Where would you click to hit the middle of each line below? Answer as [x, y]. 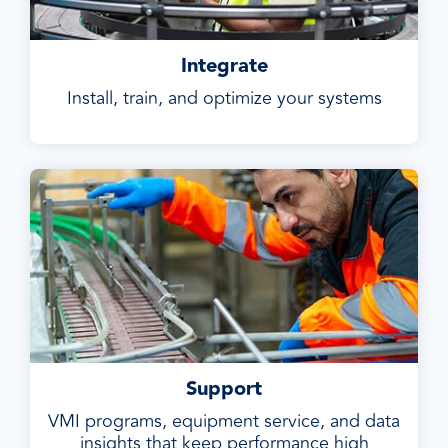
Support [224, 389]
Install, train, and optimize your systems [224, 98]
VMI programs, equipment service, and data [224, 421]
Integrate [224, 66]
